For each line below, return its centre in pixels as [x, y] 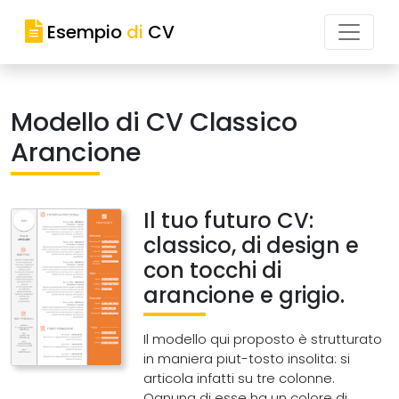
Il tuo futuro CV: [229, 220]
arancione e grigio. [244, 295]
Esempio [85, 32]
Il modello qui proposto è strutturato [263, 339]
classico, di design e [252, 245]
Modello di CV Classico [154, 122]
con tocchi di [213, 270]
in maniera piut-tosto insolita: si [247, 358]
